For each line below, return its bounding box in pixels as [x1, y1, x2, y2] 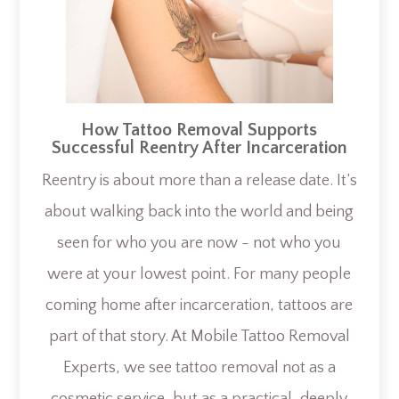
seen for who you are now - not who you [57, 234, 342, 253]
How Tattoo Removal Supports [81, 120, 318, 141]
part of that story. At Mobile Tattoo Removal [48, 328, 350, 346]
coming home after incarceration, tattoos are [45, 297, 354, 315]
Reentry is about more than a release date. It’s [41, 172, 357, 191]
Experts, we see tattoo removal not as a [62, 359, 336, 378]
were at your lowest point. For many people [47, 265, 352, 284]
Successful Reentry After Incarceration [51, 138, 347, 159]
